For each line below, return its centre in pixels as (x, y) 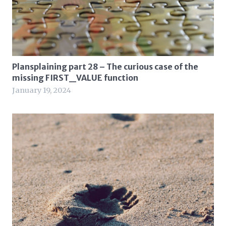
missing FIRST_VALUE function (75, 77)
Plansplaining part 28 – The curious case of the (105, 66)
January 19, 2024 (42, 90)
